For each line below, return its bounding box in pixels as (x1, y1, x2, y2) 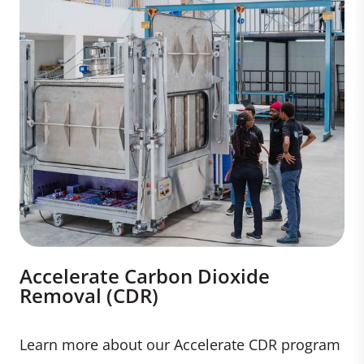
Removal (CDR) (19, 281, 158, 309)
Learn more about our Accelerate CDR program (19, 334, 340, 354)
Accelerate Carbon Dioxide (19, 262, 270, 289)
